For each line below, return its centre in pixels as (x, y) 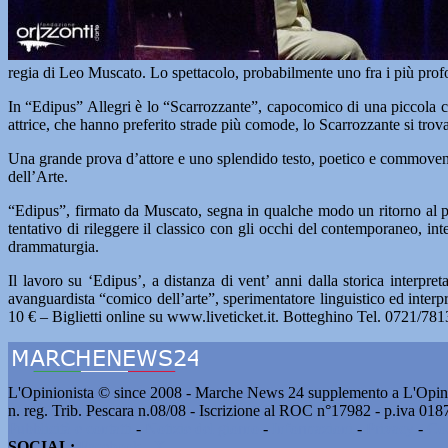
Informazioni (312, 428)
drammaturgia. (53, 246)
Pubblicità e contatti (70, 428)
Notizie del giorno (202, 428)
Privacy (390, 428)
